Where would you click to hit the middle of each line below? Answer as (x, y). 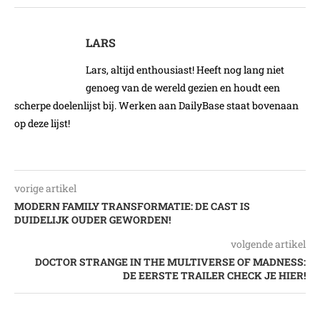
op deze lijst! (42, 124)
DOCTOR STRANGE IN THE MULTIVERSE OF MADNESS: (170, 262)
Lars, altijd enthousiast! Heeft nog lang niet (185, 70)
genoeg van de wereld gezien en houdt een (183, 88)
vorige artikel (45, 189)
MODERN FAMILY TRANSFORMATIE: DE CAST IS (132, 206)
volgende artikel (268, 244)
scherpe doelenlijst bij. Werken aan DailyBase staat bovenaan (156, 106)
